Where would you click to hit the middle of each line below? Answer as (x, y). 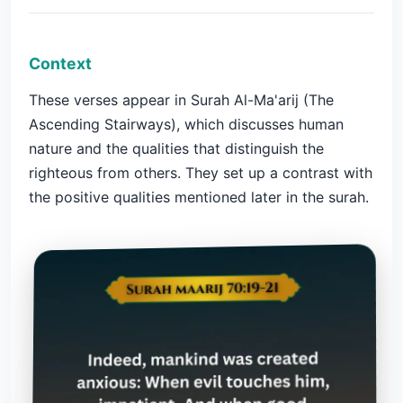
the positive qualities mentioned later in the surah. (199, 197)
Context (60, 63)
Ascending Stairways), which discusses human (186, 124)
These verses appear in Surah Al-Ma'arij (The (181, 100)
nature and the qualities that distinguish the (176, 148)
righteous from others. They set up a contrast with (201, 173)
